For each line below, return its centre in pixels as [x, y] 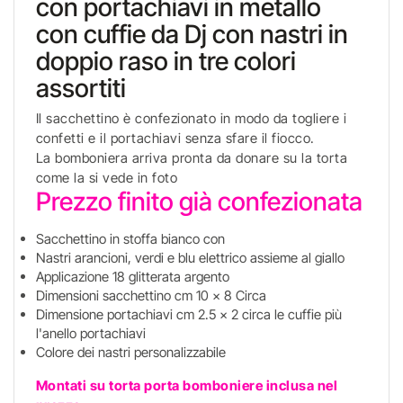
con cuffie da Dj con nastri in [192, 34]
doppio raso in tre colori [166, 61]
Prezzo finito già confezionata [199, 201]
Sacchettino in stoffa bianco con [130, 239]
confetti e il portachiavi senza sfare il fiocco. [175, 138]
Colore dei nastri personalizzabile [130, 352]
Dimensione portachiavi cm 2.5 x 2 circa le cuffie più [188, 314]
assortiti [81, 88]
